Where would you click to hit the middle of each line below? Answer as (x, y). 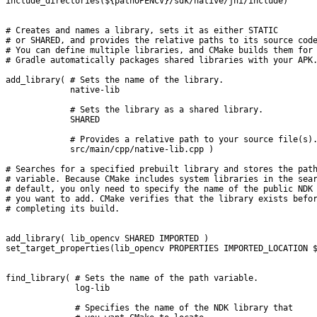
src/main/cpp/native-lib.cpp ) (110, 150)
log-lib (58, 288)
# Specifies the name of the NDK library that (149, 308)
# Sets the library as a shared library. (134, 110)
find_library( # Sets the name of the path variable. (132, 278)
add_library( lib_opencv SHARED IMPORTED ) (107, 239)
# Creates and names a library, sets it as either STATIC (142, 31)
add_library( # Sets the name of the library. (115, 80)
